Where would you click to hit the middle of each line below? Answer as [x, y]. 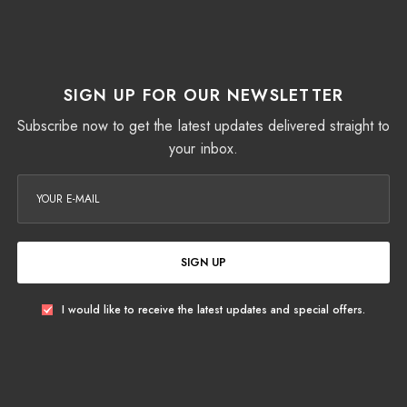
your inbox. [203, 149]
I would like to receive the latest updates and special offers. [213, 310]
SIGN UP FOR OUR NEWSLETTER [203, 96]
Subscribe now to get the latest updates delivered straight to [203, 126]
